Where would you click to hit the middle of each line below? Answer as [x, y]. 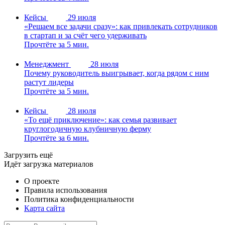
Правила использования [66, 190]
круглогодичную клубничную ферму [88, 129]
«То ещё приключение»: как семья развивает [100, 120]
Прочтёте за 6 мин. [57, 138]
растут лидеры [49, 82]
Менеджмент [46, 64]
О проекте [42, 181]
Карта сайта [44, 208]
